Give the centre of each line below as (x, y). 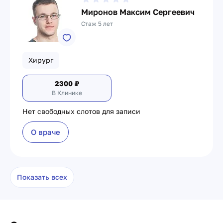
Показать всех (42, 177)
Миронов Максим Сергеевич (138, 12)
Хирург (41, 60)
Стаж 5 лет (97, 24)
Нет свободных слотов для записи (81, 111)
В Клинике (67, 93)
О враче (46, 132)
